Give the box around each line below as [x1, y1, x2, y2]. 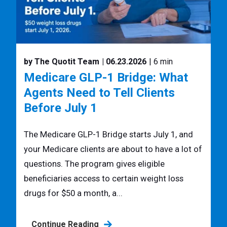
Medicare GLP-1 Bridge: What [24, 70, 188, 85]
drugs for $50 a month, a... [24, 188, 123, 199]
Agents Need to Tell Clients [24, 85, 175, 100]
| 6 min [149, 56, 173, 66]
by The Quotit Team [24, 56, 99, 66]
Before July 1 [24, 100, 97, 115]
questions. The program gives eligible [24, 159, 165, 169]
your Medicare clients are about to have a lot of [24, 144, 202, 155]
